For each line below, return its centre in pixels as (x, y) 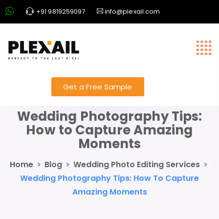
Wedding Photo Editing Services (137, 164)
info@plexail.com (131, 11)
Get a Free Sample (98, 87)
